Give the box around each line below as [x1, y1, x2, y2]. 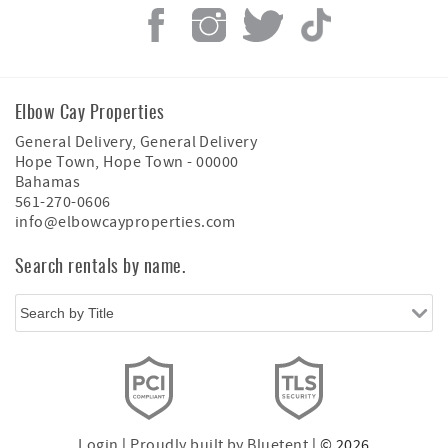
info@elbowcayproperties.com [15, 211, 236, 232]
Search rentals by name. [15, 251, 186, 278]
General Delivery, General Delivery [15, 131, 258, 152]
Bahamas [15, 171, 81, 192]
